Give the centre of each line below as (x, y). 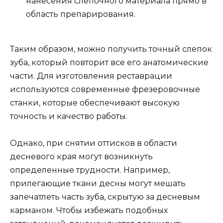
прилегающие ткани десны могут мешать (98, 184)
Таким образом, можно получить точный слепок (111, 49)
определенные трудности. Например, (90, 170)
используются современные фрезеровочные (105, 89)
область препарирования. (81, 14)
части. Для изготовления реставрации (91, 76)
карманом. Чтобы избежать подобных (89, 211)
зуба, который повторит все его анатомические (109, 62)
